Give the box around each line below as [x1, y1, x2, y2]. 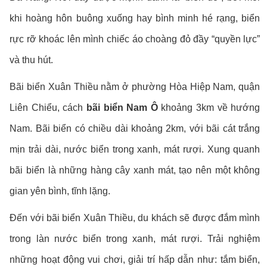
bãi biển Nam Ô [86, 103, 158, 113]
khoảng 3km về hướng [157, 103, 260, 113]
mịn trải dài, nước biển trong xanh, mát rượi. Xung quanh [10, 144, 260, 155]
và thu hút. [10, 55, 54, 66]
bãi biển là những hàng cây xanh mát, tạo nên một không [10, 165, 260, 176]
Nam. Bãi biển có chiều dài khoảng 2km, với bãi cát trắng [10, 123, 260, 134]
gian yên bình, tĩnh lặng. [10, 186, 111, 197]
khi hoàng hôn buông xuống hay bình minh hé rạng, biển [10, 13, 260, 24]
